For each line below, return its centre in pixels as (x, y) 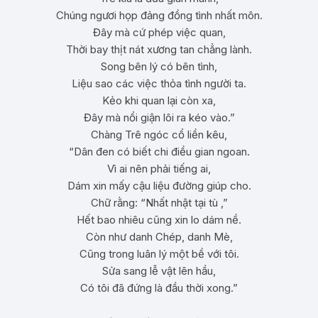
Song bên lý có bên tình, (159, 66)
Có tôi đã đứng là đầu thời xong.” (159, 288)
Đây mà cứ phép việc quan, (159, 32)
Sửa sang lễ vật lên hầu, (159, 271)
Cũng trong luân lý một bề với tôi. (159, 254)
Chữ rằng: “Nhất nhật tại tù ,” (159, 203)
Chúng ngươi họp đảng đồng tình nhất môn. (159, 15)
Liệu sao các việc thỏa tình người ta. (159, 83)
